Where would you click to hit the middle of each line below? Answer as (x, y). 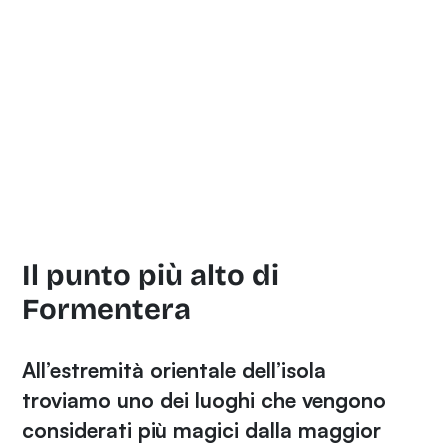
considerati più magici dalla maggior (202, 429)
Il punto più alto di (151, 275)
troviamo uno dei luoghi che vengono (204, 399)
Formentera (107, 309)
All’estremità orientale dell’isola (174, 369)
